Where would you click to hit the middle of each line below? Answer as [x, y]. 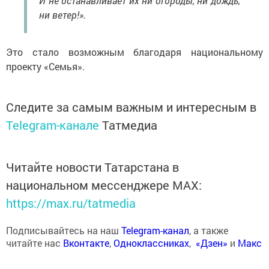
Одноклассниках [151, 243]
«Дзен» [212, 243]
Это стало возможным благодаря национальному [134, 52]
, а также [209, 231]
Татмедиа [130, 125]
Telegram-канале [53, 125]
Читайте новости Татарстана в [92, 167]
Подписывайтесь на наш [64, 231]
